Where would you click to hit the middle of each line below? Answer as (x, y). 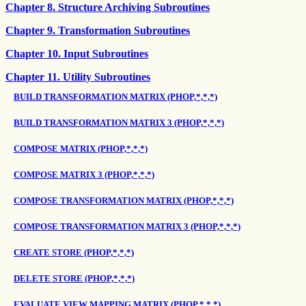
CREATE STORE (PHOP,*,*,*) (74, 252)
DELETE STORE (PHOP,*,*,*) (74, 278)
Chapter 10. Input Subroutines (77, 54)
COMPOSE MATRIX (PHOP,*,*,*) (81, 149)
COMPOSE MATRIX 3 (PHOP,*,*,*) (84, 175)
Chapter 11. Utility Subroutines (78, 77)
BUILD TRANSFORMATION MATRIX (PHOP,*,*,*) (115, 97)
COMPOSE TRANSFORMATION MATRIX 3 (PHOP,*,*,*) (127, 226)
